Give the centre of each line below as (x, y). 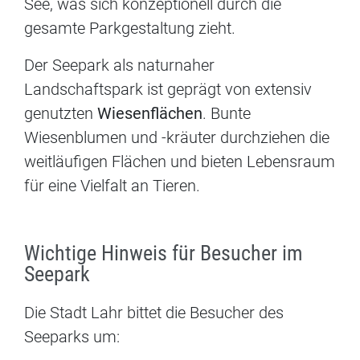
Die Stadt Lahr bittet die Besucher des (154, 313)
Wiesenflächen (150, 114)
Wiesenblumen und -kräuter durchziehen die (177, 138)
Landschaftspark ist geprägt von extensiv (168, 90)
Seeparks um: (72, 337)
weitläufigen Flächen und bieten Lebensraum (180, 162)
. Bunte (227, 114)
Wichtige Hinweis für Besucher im (164, 254)
